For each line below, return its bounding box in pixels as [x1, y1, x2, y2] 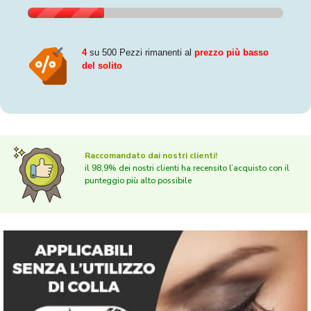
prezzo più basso [194, 47, 269, 58]
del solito [81, 60, 122, 72]
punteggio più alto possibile [85, 174, 192, 186]
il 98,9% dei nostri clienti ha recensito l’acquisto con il [85, 162, 289, 174]
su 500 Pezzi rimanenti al [89, 47, 194, 58]
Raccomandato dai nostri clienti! [85, 149, 217, 161]
